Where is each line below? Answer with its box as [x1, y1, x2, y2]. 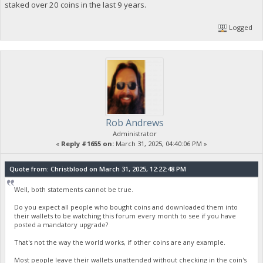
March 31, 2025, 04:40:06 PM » [114, 139, 207, 148]
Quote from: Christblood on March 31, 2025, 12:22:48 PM [9, 164, 186, 174]
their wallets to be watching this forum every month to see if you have [14, 211, 237, 221]
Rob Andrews [105, 116, 164, 129]
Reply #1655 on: [61, 139, 114, 148]
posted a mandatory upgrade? [14, 220, 109, 230]
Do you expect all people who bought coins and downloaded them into [14, 203, 238, 212]
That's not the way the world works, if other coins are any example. [14, 238, 226, 247]
